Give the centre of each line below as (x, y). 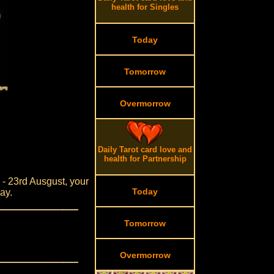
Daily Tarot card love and (145, 150)
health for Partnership (145, 159)
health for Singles (145, 7)
